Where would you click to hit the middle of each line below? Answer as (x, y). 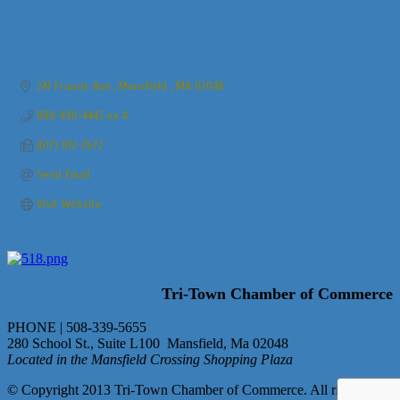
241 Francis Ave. (75, 87)
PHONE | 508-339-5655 (80, 328)
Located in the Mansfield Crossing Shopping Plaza (150, 360)
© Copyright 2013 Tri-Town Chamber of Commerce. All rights (185, 390)
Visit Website (69, 204)
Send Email (63, 175)
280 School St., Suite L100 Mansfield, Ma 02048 (148, 344)
